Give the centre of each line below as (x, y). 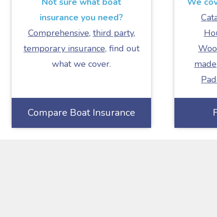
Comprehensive (58, 33)
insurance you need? (81, 17)
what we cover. (81, 64)
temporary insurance (64, 48)
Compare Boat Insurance (81, 113)
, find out (122, 48)
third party (113, 33)
